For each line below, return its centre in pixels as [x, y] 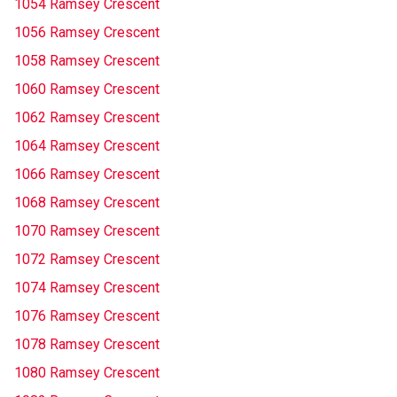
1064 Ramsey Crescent [87, 146]
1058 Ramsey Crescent [87, 61]
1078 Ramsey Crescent [87, 344]
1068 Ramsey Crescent [87, 202]
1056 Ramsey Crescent [87, 32]
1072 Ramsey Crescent [87, 259]
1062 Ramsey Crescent [87, 117]
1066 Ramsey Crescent [87, 174]
